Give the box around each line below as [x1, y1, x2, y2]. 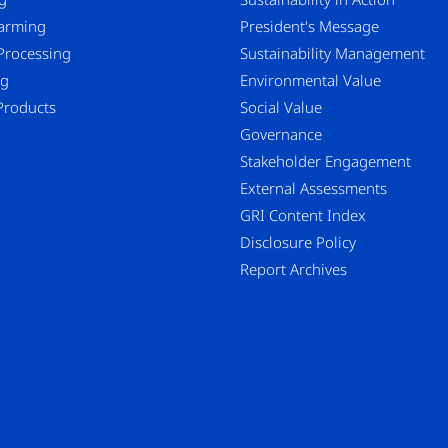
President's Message [240, 15, 379, 36]
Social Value [240, 96, 322, 117]
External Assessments [240, 177, 387, 198]
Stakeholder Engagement [240, 150, 411, 171]
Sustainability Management [240, 42, 425, 63]
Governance [240, 123, 322, 144]
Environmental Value [240, 69, 381, 90]
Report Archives [240, 258, 347, 279]
